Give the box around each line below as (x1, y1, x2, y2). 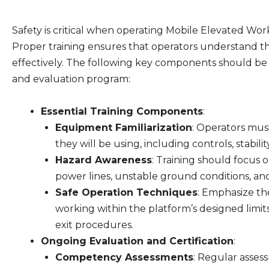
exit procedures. (55, 219, 133, 231)
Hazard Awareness (55, 154, 152, 166)
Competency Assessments (55, 252, 193, 263)
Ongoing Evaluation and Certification (40, 235, 234, 247)
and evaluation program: (11, 73, 130, 85)
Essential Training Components (40, 106, 203, 117)
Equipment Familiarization (55, 122, 192, 133)
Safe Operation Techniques (55, 187, 198, 198)
